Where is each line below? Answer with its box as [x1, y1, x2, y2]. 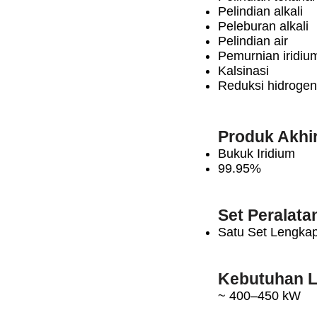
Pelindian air [218, 34, 288, 48]
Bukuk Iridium [218, 146, 295, 161]
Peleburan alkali [218, 19, 309, 33]
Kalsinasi [218, 64, 269, 78]
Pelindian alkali [218, 4, 303, 18]
